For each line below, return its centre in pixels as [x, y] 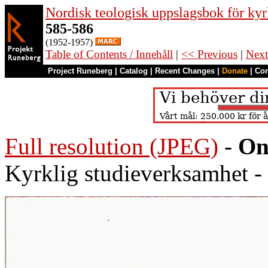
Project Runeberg [80, 71]
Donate [235, 71]
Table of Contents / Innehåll [109, 54]
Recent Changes [185, 71]
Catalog [134, 71]
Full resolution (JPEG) [112, 146]
